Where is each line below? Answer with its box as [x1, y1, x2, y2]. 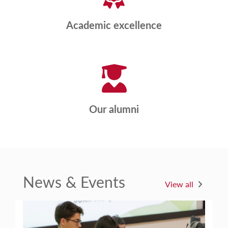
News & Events [23, 170, 125, 192]
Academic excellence [66, 17, 162, 32]
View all [165, 178, 193, 190]
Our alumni [89, 101, 139, 116]
